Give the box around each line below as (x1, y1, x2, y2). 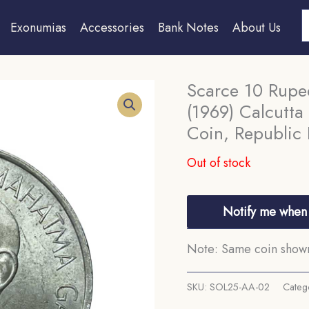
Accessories (79, 18, 144, 37)
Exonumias (10, 18, 66, 37)
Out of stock (186, 154, 250, 172)
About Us (232, 18, 281, 37)
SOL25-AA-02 (209, 279, 270, 294)
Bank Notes (157, 18, 219, 37)
